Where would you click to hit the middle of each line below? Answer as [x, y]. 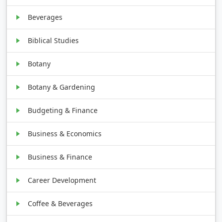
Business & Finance [60, 157]
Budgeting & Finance [63, 110]
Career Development [62, 180]
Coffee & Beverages [60, 203]
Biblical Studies [54, 40]
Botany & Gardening [62, 87]
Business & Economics [65, 133]
